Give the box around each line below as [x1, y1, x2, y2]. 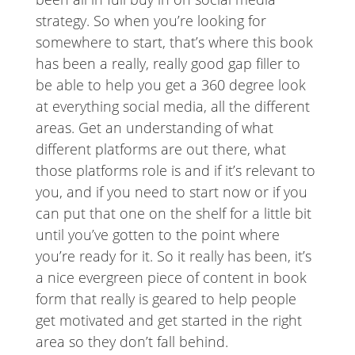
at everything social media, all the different [35, 97, 310, 116]
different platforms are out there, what [35, 139, 286, 159]
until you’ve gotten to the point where [35, 225, 280, 245]
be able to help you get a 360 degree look [35, 75, 306, 95]
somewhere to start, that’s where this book [35, 32, 313, 52]
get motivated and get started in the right [35, 311, 302, 330]
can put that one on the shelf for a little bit [35, 204, 311, 223]
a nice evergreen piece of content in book [35, 268, 307, 288]
